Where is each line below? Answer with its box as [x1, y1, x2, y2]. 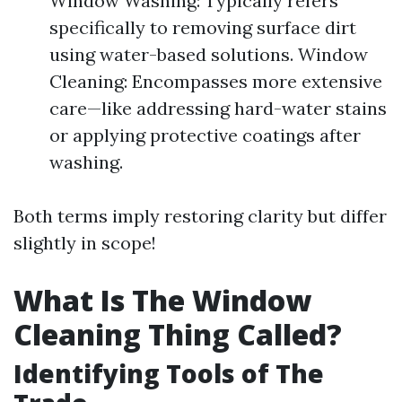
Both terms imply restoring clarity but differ [13, 205, 387, 227]
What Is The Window [13, 281, 311, 319]
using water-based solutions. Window [49, 43, 368, 66]
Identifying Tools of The [13, 356, 324, 390]
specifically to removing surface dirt [49, 16, 356, 39]
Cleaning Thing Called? [13, 315, 342, 354]
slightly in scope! [13, 232, 156, 254]
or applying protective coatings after [49, 124, 361, 146]
